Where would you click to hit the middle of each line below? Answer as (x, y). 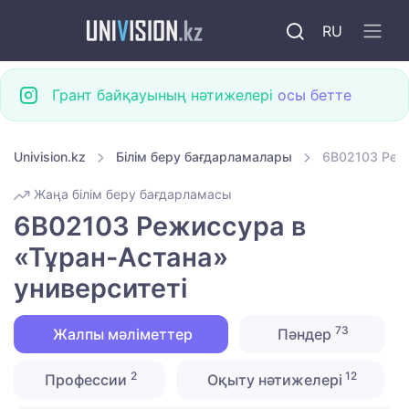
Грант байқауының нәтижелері (165, 95)
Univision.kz (50, 157)
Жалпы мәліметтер (121, 335)
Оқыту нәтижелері (273, 380)
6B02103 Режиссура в (160, 226)
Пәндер (305, 335)
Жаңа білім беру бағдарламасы (131, 194)
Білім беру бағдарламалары (204, 157)
